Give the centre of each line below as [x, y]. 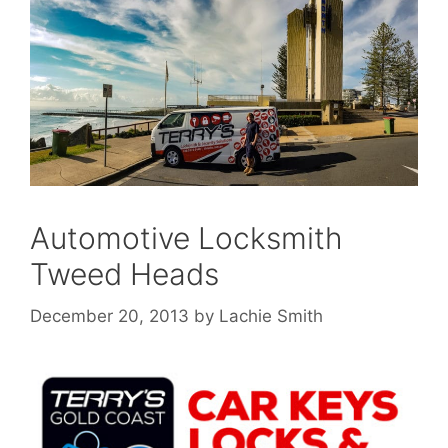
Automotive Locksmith [186, 238]
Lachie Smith [271, 315]
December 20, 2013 [109, 315]
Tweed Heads [124, 274]
